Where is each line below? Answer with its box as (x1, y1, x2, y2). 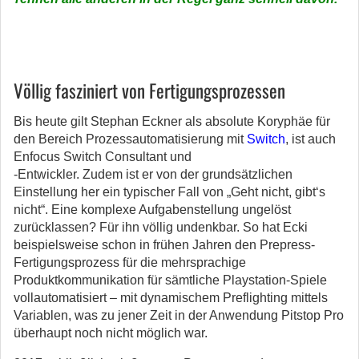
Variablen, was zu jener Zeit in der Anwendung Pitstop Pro (14, 309, 344, 322)
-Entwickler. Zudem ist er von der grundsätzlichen (14, 167, 292, 181)
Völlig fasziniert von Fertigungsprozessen (14, 77, 285, 104)
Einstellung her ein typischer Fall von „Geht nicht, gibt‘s (14, 185, 325, 199)
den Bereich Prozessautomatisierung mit (14, 132, 247, 146)
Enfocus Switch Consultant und (14, 150, 192, 163)
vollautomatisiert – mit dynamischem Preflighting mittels (14, 291, 328, 305)
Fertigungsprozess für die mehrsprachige (14, 256, 246, 269)
